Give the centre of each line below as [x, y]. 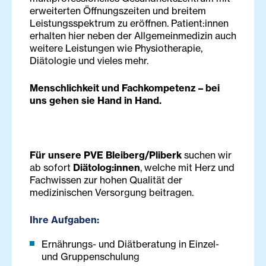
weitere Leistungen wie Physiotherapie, [116, 48]
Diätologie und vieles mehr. [89, 61]
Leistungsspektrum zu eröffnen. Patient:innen [129, 23]
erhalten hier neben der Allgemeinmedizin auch [133, 36]
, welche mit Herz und [187, 168]
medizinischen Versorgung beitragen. [112, 193]
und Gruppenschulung [92, 257]
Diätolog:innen [107, 168]
